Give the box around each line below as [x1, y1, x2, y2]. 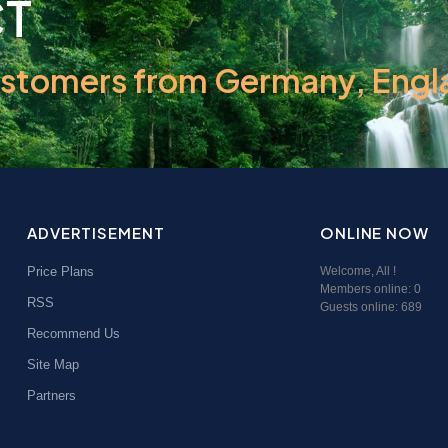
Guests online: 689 [319, 299, 434, 314]
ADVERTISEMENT [26, 222, 165, 242]
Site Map [26, 356, 79, 372]
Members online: [319, 281, 414, 296]
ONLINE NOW [319, 222, 429, 242]
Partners [26, 387, 76, 403]
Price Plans [26, 263, 94, 279]
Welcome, [319, 263, 376, 278]
